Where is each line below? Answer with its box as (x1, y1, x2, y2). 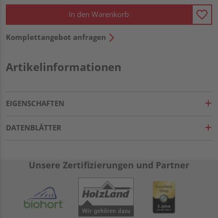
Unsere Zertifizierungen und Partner (29, 159, 189, 171)
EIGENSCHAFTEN (6, 98, 64, 108)
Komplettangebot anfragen (6, 32, 106, 42)
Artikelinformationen (6, 59, 121, 74)
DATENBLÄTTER (6, 122, 61, 132)
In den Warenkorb (69, 9, 129, 19)
